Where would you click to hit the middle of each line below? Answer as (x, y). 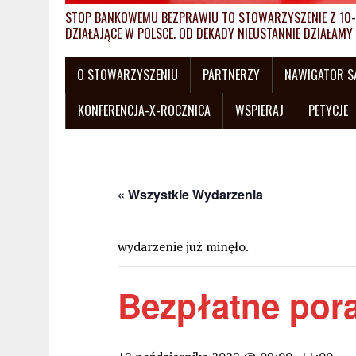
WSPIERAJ (259, 110)
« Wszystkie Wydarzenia (190, 194)
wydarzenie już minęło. (183, 246)
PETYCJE (328, 110)
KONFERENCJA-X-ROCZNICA (144, 110)
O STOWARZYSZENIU (128, 74)
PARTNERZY (231, 74)
